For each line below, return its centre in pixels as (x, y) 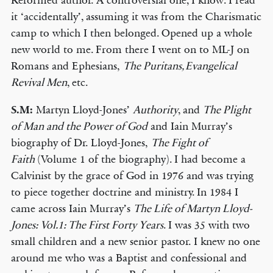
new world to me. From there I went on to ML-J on (130, 49)
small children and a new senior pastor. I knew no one (135, 241)
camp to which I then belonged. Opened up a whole (131, 33)
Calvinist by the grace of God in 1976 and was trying (132, 175)
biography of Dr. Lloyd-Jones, (81, 143)
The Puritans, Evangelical (180, 66)
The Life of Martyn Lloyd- (192, 208)
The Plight (227, 110)
